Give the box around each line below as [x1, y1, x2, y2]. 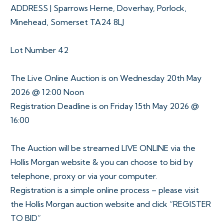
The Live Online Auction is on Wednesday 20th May [10, 73, 201, 83]
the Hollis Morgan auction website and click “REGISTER [10, 199, 211, 209]
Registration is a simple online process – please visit [10, 185, 199, 195]
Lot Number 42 [10, 45, 68, 55]
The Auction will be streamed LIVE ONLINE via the [10, 143, 195, 153]
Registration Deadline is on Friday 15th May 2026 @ [10, 101, 199, 111]
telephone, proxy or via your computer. [10, 171, 157, 181]
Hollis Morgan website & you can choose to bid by [10, 157, 193, 167]
